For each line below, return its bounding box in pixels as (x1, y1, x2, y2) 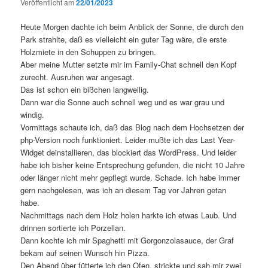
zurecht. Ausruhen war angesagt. (20, 71, 135, 83)
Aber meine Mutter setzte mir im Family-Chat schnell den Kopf (20, 59, 237, 71)
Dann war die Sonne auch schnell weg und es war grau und (20, 96, 225, 108)
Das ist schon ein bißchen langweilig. (20, 84, 150, 96)
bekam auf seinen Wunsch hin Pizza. (20, 247, 150, 259)
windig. (20, 109, 45, 121)
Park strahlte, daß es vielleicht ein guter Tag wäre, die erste (20, 33, 227, 45)
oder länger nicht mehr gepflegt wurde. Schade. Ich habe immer (20, 172, 240, 184)
